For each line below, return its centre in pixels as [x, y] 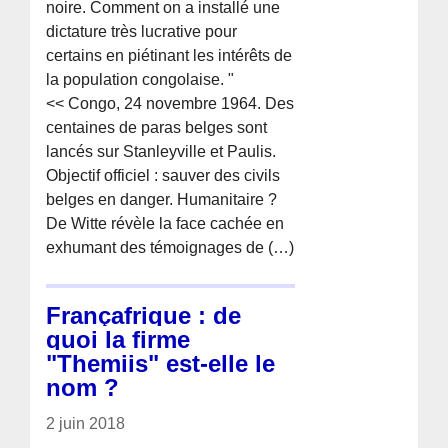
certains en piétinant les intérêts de [169, 55]
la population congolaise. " [140, 79]
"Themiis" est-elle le [161, 363]
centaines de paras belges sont [157, 127]
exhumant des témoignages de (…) [170, 247]
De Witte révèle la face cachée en [165, 223]
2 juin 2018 [86, 423]
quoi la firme [118, 339]
